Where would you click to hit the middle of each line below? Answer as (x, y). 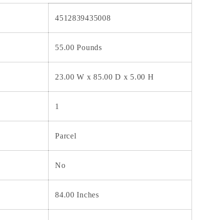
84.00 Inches (77, 194)
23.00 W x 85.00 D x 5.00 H (105, 77)
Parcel (66, 136)
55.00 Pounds (79, 47)
